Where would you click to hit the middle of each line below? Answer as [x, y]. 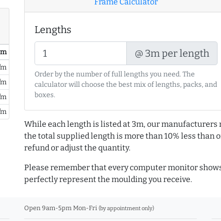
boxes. [45, 95]
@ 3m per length [172, 54]
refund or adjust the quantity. [77, 148]
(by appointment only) [126, 209]
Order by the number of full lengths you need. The [115, 74]
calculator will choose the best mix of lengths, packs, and [126, 85]
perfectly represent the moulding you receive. [108, 180]
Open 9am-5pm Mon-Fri [61, 208]
